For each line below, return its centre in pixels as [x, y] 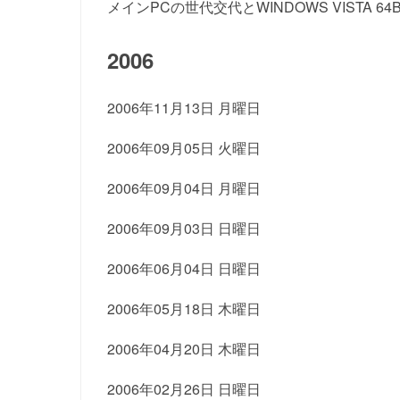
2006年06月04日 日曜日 [183, 268]
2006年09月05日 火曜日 [183, 148]
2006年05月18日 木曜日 [183, 308]
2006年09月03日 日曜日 [183, 228]
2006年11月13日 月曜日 [183, 108]
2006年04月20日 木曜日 [183, 349]
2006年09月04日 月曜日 [183, 188]
